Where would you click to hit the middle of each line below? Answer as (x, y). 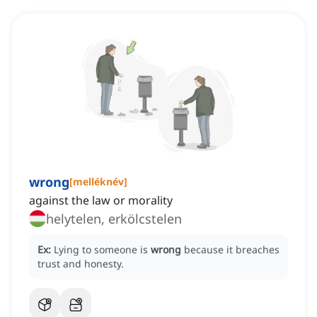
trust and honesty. (81, 264)
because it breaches (232, 250)
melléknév (98, 182)
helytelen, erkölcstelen (114, 219)
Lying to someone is (102, 250)
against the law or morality (101, 201)
